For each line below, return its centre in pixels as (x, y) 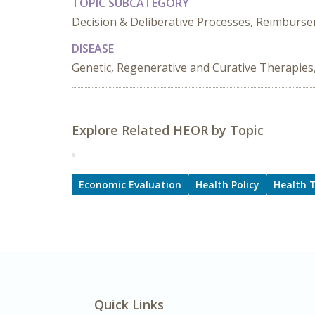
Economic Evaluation (130, 185)
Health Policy (227, 185)
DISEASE (93, 49)
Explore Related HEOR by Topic (168, 130)
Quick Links (129, 304)
